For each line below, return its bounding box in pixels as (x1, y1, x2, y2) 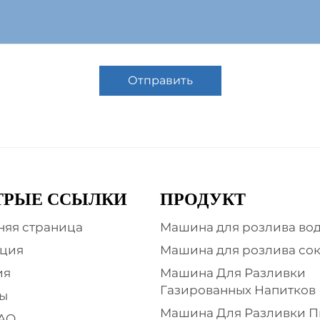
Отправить (127, 74, 193, 87)
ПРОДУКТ (160, 190, 246, 209)
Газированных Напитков (160, 283, 316, 297)
